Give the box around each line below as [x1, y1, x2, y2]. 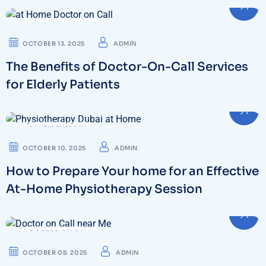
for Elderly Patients [6, 77, 120, 93]
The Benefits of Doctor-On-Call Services [6, 59, 248, 75]
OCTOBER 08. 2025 [23, 248, 87, 256]
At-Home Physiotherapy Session [6, 182, 202, 197]
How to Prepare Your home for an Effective [6, 164, 259, 179]
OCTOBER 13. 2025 [23, 40, 85, 48]
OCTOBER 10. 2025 [23, 144, 86, 153]
